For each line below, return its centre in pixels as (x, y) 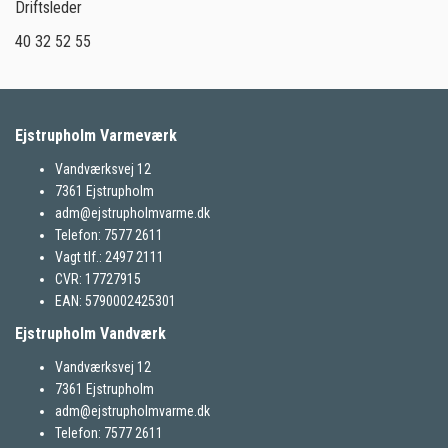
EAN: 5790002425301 (115, 301)
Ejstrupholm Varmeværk (96, 135)
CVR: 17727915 (98, 279)
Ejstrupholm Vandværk (90, 333)
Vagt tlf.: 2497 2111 (109, 257)
